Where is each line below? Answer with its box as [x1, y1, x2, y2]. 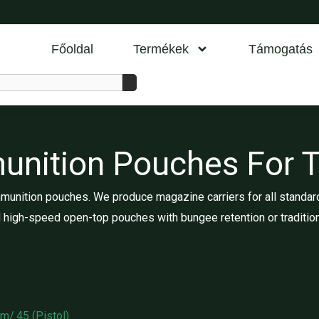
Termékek [133, 42, 189, 56]
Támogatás [249, 42, 313, 56]
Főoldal [51, 42, 93, 56]
